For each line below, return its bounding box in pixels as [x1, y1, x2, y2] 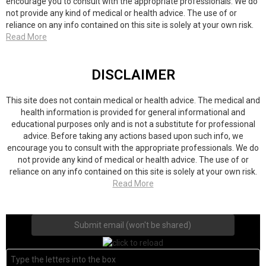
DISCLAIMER [91, 66, 175, 84]
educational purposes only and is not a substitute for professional [11, 119, 255, 129]
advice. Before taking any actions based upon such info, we [23, 131, 243, 141]
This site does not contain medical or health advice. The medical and [6, 96, 260, 106]
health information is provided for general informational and [21, 107, 245, 118]
